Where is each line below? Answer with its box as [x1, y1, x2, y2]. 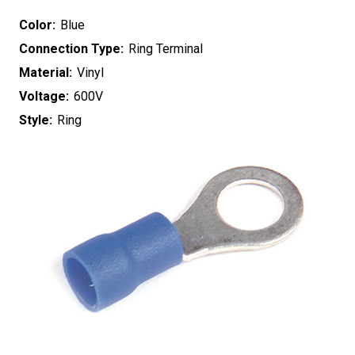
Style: [19, 112, 52, 128]
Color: [19, 17, 55, 32]
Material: [19, 64, 72, 80]
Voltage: [19, 88, 69, 104]
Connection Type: [19, 40, 124, 56]
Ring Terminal [128, 40, 203, 56]
